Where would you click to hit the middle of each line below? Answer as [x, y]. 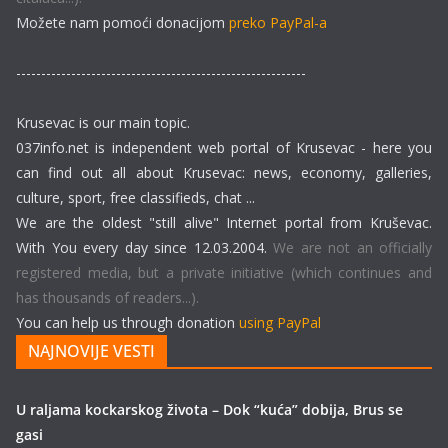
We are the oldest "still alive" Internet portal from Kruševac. [224, 222]
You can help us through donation [125, 322]
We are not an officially [352, 247]
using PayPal [280, 322]
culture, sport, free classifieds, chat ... [135, 197]
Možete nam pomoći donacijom [120, 22]
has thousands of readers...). [107, 297]
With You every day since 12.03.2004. [144, 247]
